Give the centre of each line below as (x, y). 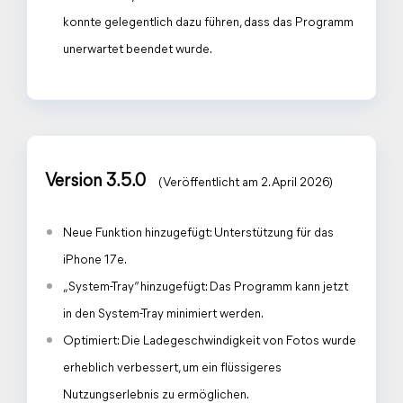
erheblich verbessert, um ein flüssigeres (172, 368)
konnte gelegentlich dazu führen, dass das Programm (208, 23)
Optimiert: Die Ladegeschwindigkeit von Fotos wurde (210, 341)
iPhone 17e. (95, 260)
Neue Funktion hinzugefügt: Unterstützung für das (198, 233)
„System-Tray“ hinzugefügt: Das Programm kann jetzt (206, 287)
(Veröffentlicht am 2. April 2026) (246, 183)
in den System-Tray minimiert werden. (163, 314)
